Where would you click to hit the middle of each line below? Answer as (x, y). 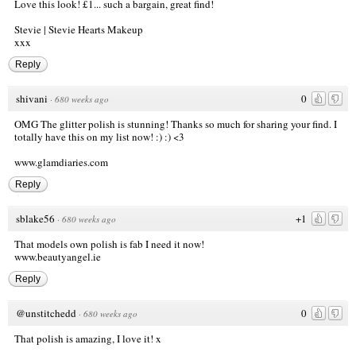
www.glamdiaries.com (61, 163)
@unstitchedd (46, 313)
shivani (32, 99)
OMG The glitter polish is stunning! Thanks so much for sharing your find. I (176, 124)
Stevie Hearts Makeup (96, 30)
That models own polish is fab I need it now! (109, 244)
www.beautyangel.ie (58, 257)
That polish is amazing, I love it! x (88, 339)
